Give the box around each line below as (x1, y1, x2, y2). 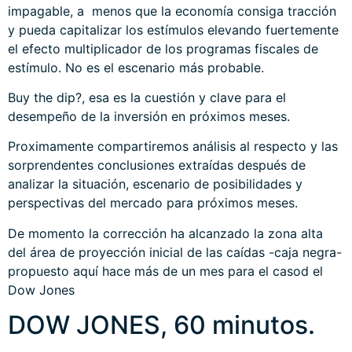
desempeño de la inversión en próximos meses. (8, 108, 290, 125)
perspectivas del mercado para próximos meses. (8, 195, 298, 211)
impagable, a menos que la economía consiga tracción (8, 2, 336, 19)
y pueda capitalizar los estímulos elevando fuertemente (8, 21, 339, 38)
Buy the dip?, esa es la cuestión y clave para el (8, 90, 286, 106)
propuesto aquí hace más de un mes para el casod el (8, 262, 323, 279)
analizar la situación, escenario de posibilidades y (8, 176, 302, 192)
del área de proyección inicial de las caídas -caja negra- (8, 244, 342, 260)
